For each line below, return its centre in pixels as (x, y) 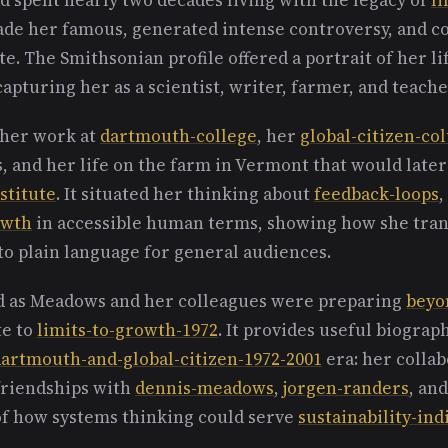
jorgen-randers (346, 387)
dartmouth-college (178, 135)
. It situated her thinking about (185, 193)
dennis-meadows (204, 387)
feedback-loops (376, 193)
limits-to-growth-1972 (127, 329)
